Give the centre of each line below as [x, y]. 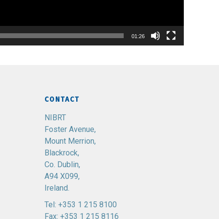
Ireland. [57, 188]
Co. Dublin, [62, 164]
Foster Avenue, [70, 129]
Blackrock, [62, 153]
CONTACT [62, 99]
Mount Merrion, [70, 141]
